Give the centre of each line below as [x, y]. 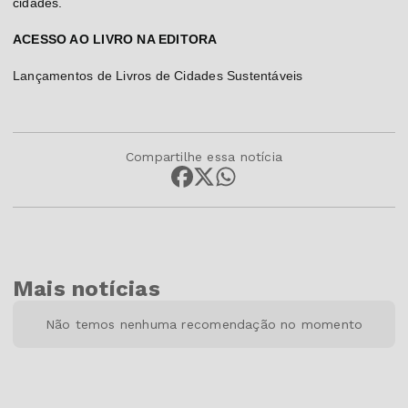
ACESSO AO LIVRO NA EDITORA [115, 40]
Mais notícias [87, 289]
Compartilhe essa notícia [204, 157]
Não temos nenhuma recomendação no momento [204, 325]
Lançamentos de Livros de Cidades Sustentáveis [158, 76]
